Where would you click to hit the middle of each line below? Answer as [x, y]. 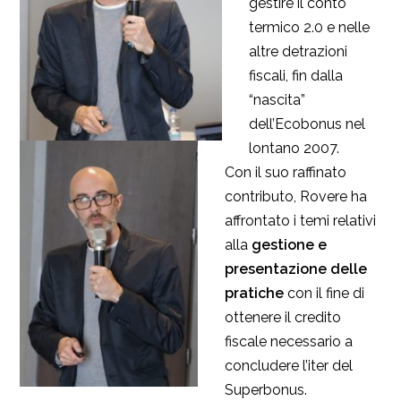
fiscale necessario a [289, 342]
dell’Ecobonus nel [307, 124]
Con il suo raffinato [286, 173]
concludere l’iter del [289, 366]
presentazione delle [296, 269]
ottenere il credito [283, 318]
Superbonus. [266, 390]
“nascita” [277, 100]
